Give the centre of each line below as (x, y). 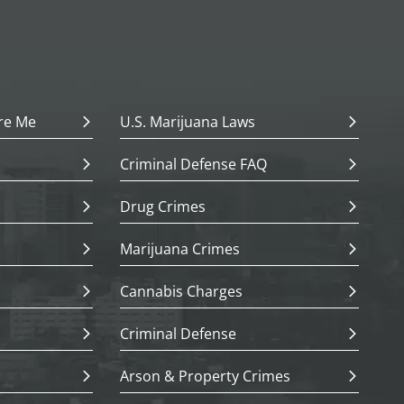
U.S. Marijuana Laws (188, 122)
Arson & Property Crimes (206, 376)
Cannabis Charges (182, 291)
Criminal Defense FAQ (194, 164)
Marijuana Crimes (180, 249)
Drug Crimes (163, 207)
